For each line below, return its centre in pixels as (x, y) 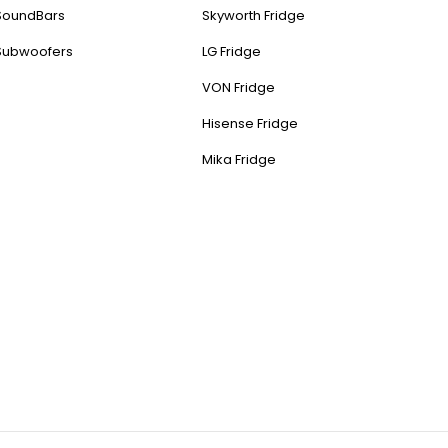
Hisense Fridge (250, 123)
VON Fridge (238, 87)
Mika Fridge (239, 159)
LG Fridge (231, 51)
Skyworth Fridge (253, 15)
